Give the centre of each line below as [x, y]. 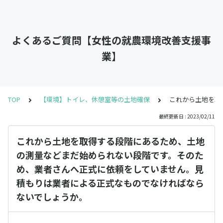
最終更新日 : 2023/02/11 [187, 116]
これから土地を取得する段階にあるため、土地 [111, 141]
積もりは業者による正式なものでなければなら [110, 183]
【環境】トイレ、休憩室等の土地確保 [95, 99]
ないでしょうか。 [52, 197]
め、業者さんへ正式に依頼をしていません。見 [110, 169]
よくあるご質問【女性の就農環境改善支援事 [111, 40]
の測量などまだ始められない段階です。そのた [110, 155]
